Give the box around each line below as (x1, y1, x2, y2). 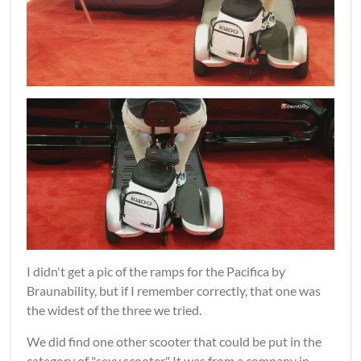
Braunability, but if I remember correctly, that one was (27, 283, 321, 299)
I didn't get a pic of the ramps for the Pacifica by (27, 263, 285, 280)
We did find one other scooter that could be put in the (27, 334, 322, 350)
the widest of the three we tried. (27, 302, 201, 318)
